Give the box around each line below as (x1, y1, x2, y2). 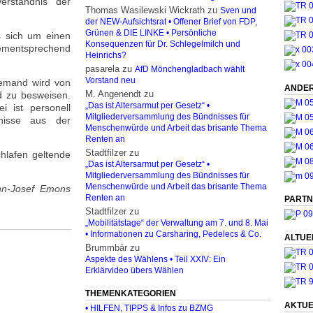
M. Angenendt (85, 89, 141, 99)
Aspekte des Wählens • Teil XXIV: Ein (85, 255, 226, 263)
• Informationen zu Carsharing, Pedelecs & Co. (85, 230, 261, 238)
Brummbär (85, 242, 127, 253)
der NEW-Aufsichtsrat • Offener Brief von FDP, (85, 17, 257, 26)
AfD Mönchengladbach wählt (135, 65, 245, 73)
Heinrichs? (85, 51, 126, 59)
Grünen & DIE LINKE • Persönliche (85, 29, 217, 37)
